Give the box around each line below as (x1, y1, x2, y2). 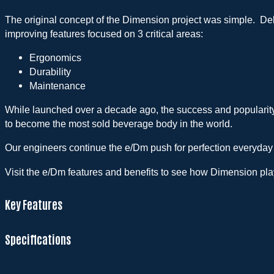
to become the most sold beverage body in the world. (5, 118, 232, 130)
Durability (29, 65, 71, 77)
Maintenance (29, 80, 86, 91)
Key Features (5, 196, 62, 212)
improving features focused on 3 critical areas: (5, 28, 203, 39)
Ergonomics (29, 51, 81, 63)
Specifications (5, 231, 71, 247)
